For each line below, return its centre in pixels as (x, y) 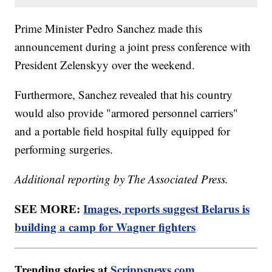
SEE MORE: (49, 209)
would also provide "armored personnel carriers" (127, 113)
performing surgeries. (64, 149)
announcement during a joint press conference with (133, 47)
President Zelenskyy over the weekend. (105, 65)
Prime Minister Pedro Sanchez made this (109, 29)
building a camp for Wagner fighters (105, 227)
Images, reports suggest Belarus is (167, 209)
